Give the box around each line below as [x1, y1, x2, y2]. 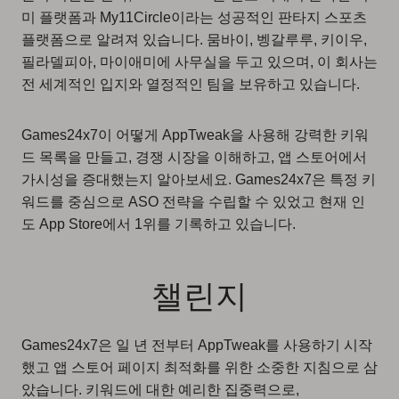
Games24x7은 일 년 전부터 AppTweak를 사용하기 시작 [21, 337, 372, 353]
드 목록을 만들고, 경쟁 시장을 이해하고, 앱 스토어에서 [21, 149, 367, 165]
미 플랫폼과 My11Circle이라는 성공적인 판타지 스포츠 [21, 9, 367, 25]
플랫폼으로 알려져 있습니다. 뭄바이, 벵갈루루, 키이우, [21, 31, 367, 47]
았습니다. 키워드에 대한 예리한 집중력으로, [21, 381, 299, 397]
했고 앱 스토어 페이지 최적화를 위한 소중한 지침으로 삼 [21, 359, 378, 375]
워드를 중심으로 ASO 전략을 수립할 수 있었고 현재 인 [21, 193, 365, 209]
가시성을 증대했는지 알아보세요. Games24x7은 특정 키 [21, 171, 376, 187]
